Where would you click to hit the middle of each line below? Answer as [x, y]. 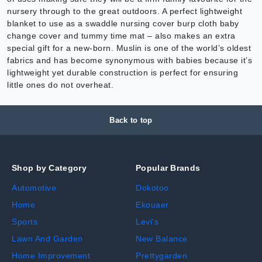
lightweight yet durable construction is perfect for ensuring [123, 73]
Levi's [147, 222]
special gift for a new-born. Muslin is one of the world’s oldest [129, 48]
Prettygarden [161, 256]
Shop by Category [49, 168]
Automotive [34, 188]
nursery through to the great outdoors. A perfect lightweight [125, 11]
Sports [25, 222]
